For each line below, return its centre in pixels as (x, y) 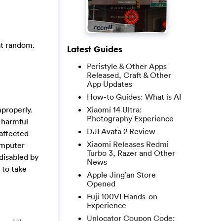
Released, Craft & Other (129, 75)
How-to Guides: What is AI (134, 97)
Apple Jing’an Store (121, 175)
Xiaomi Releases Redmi (128, 144)
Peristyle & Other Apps (127, 66)
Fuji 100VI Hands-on (122, 196)
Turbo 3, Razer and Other (131, 153)
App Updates (110, 84)
